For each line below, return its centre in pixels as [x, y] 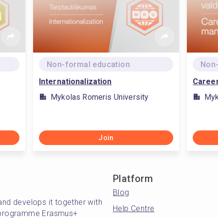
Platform [133, 179]
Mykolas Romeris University [100, 97]
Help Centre [134, 209]
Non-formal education [88, 64]
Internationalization [75, 82]
